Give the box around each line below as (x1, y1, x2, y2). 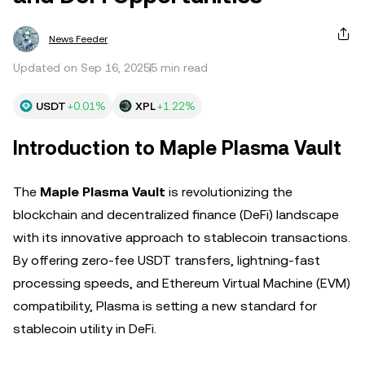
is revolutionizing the (165, 184, 292, 200)
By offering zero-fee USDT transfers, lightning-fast (13, 253, 320, 268)
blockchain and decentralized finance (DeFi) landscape (13, 207, 339, 222)
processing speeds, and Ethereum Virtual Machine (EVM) (13, 275, 350, 291)
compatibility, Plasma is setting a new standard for (13, 298, 317, 314)
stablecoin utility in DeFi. (13, 321, 156, 336)
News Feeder (49, 33, 108, 45)
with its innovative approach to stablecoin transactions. (13, 230, 350, 245)
